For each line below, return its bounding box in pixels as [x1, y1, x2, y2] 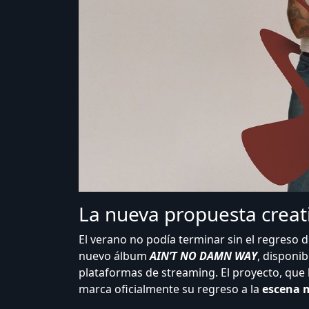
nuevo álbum [79, 248, 150, 263]
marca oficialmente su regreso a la [79, 281, 259, 297]
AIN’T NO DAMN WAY [150, 248, 257, 263]
